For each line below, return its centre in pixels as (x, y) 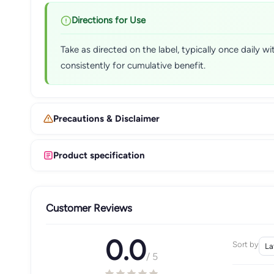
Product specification (99, 155)
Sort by (245, 244)
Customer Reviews (89, 208)
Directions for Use (109, 20)
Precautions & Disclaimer (106, 118)
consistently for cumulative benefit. (133, 65)
